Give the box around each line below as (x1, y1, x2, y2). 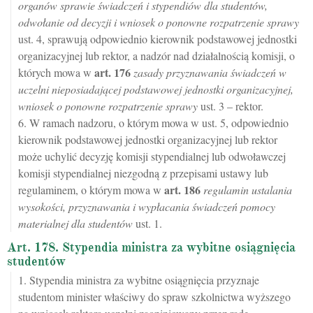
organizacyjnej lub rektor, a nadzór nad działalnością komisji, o (18, 48, 295, 64)
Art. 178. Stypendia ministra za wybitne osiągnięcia (7, 240, 296, 256)
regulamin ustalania (203, 182, 292, 198)
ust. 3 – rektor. (198, 99, 263, 114)
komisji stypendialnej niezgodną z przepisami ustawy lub (18, 166, 268, 181)
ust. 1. (133, 216, 162, 231)
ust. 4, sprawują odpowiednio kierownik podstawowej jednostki (18, 31, 297, 47)
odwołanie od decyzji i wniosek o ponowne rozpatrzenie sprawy (18, 15, 299, 30)
